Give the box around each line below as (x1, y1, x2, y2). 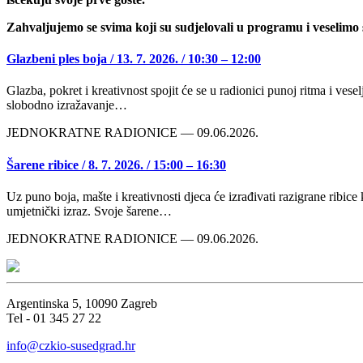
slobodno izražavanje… (6, 98, 127, 113)
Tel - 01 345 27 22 (6, 310, 101, 325)
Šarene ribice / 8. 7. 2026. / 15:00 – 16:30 (6, 157, 226, 172)
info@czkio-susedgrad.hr (6, 338, 135, 352)
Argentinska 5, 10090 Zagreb (6, 296, 157, 310)
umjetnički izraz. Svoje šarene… (6, 203, 172, 218)
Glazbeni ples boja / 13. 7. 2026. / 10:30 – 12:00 (6, 52, 261, 66)
